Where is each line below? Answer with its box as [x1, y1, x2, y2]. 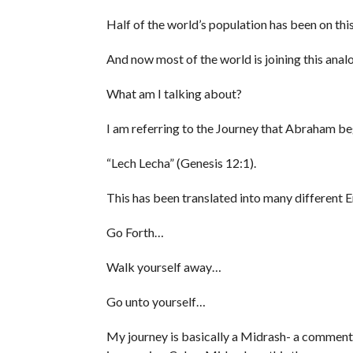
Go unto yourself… [106, 294, 206, 310]
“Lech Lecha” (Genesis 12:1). [106, 155, 256, 171]
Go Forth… [106, 225, 164, 240]
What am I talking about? [106, 86, 242, 102]
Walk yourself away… [106, 259, 221, 275]
